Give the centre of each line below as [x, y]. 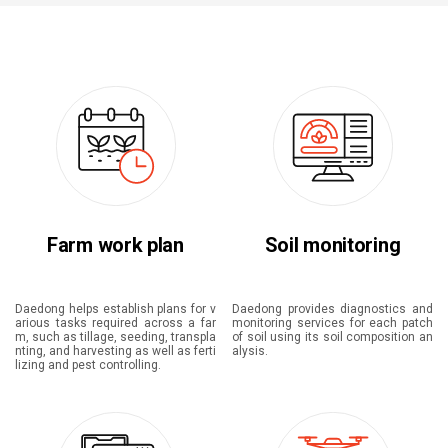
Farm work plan [115, 244]
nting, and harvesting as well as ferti [115, 350]
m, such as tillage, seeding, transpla [115, 336]
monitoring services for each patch [332, 322]
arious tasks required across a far [115, 322]
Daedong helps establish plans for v [115, 308]
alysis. [250, 350]
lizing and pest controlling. [88, 364]
